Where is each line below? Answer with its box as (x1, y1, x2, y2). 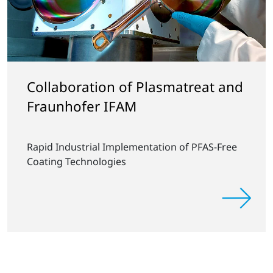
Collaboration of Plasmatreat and (27, 77, 243, 97)
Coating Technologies (27, 155, 126, 169)
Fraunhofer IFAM (27, 97, 136, 116)
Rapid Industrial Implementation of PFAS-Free (27, 140, 237, 154)
